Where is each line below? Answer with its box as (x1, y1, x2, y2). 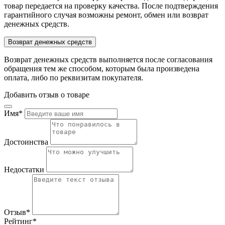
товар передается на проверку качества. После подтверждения (4, 1, 218, 10)
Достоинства (4, 137, 48, 146)
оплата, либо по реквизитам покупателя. (4, 73, 143, 82)
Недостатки (4, 165, 44, 174)
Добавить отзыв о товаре (4, 90, 89, 99)
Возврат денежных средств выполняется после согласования (4, 55, 212, 64)
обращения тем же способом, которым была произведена (4, 64, 199, 73)
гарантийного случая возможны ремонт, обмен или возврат (4, 10, 208, 19)
